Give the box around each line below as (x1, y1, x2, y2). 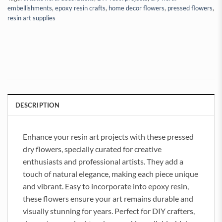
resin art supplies (7, 14, 55, 22)
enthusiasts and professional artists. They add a (23, 157, 183, 166)
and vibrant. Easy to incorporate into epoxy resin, (23, 181, 189, 191)
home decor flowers (109, 4, 165, 12)
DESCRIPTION (15, 101, 59, 110)
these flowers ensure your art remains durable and (23, 194, 193, 204)
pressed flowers (167, 4, 213, 12)
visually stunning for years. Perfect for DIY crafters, (23, 206, 195, 216)
